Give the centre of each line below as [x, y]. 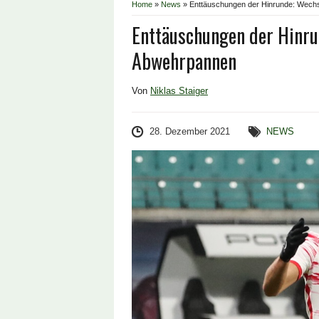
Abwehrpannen [184, 61]
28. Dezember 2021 [190, 131]
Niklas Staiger [179, 91]
